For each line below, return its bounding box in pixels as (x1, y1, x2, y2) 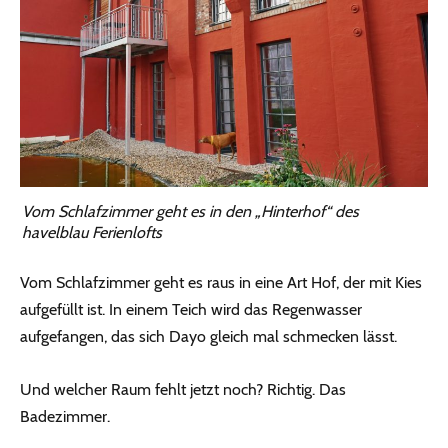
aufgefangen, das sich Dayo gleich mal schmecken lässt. (20, 326, 397, 346)
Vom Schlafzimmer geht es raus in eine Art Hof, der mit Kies (20, 272, 422, 292)
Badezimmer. (20, 406, 110, 426)
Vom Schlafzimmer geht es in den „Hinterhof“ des (22, 201, 359, 221)
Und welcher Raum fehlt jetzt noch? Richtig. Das (20, 379, 346, 399)
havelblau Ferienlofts (22, 222, 162, 242)
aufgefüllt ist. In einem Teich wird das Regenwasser (20, 299, 362, 319)
